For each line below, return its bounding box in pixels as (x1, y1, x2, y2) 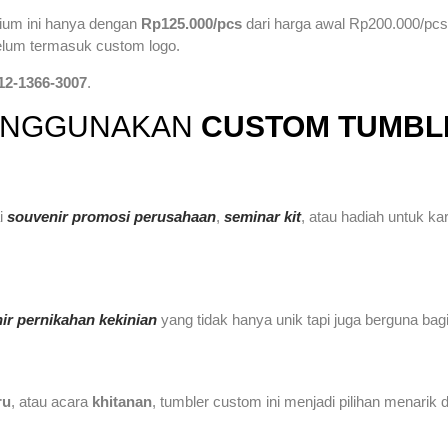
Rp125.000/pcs (141, 14, 242, 32)
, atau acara (11, 392, 92, 410)
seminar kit (224, 207, 301, 225)
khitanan (92, 392, 152, 410)
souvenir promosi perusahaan (7, 207, 216, 225)
